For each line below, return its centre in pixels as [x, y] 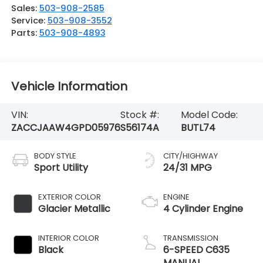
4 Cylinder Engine [203, 209]
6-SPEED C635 [196, 250]
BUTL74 [198, 128]
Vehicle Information [69, 86]
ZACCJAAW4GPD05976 [65, 128]
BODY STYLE [55, 156]
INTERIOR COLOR [68, 238]
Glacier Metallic [74, 209]
